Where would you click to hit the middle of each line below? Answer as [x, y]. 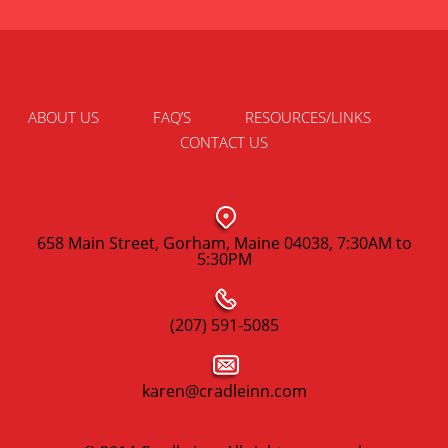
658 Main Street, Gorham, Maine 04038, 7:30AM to [224, 242]
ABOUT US [63, 116]
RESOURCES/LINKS [307, 116]
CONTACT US [224, 141]
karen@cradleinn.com [224, 390]
